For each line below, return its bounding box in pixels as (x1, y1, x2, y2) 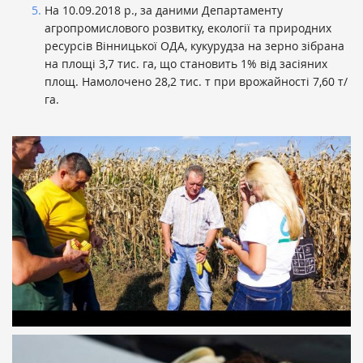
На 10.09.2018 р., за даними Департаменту (45, 2, 283, 18)
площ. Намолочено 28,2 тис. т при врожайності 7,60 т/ (45, 73, 348, 89)
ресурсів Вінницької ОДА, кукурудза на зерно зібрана (45, 37, 344, 53)
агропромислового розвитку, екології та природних (45, 19, 331, 36)
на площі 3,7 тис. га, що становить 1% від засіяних (45, 55, 327, 71)
